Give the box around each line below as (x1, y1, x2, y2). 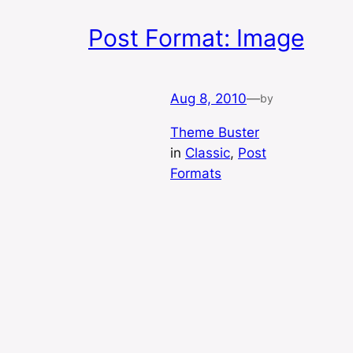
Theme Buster (170, 124, 259, 141)
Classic (185, 145, 230, 162)
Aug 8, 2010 (170, 91, 247, 107)
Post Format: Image (88, 24, 304, 53)
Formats (170, 165, 221, 182)
